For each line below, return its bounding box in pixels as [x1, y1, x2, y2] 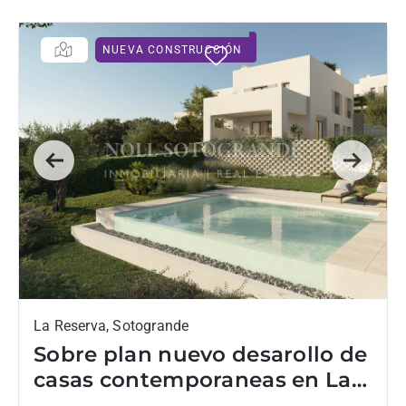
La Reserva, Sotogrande [34, 316, 189, 334]
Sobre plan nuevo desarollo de [34, 340, 368, 367]
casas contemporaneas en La [34, 365, 352, 392]
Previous [53, 162, 108, 180]
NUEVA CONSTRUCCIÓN [102, 43, 243, 56]
